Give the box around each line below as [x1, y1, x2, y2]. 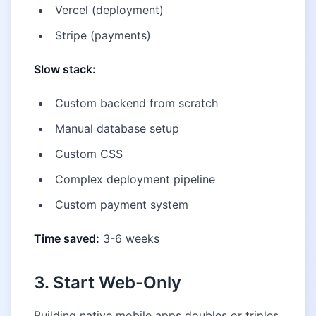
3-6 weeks [99, 231, 159, 245]
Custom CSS [55, 147, 123, 161]
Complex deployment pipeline [55, 172, 215, 186]
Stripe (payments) [55, 28, 151, 42]
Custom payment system [55, 197, 188, 212]
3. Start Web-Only [34, 272, 181, 293]
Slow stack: [34, 62, 96, 76]
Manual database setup [55, 121, 179, 135]
